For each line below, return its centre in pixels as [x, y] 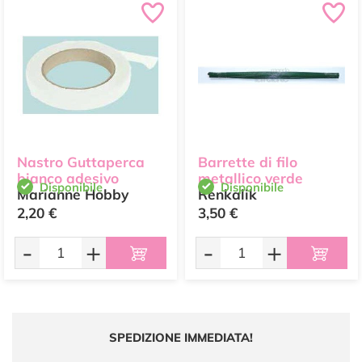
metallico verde [250, 178]
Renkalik [227, 194]
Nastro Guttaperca [81, 162]
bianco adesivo [68, 178]
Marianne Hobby [73, 194]
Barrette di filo [248, 162]
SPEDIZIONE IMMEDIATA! [181, 337]
